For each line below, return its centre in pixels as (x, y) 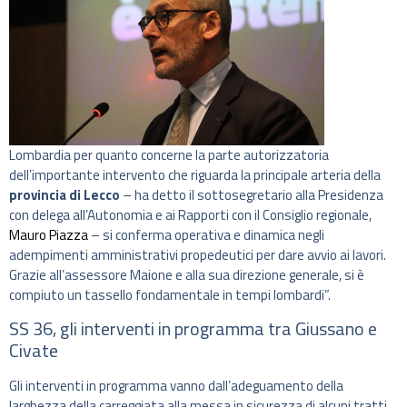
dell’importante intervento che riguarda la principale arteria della (195, 174)
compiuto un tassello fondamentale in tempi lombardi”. (170, 294)
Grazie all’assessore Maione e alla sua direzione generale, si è (187, 274)
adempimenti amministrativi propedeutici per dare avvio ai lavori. (198, 254)
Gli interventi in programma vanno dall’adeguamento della (176, 385)
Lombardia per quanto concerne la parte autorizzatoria (169, 154)
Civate (34, 350)
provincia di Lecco (65, 194)
